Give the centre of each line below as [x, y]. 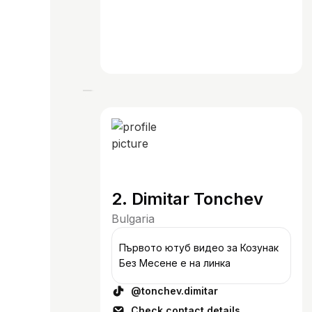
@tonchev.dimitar [174, 291]
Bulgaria [133, 219]
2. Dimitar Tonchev [187, 199]
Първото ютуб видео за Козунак [199, 248]
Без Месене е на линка [175, 263]
